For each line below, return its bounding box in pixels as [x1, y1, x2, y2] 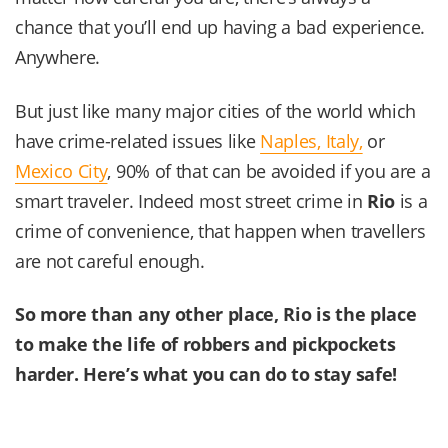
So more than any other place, [15, 302, 284, 327]
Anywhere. [15, 45, 101, 70]
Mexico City [15, 158, 108, 183]
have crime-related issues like [15, 128, 261, 153]
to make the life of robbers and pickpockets [15, 332, 396, 357]
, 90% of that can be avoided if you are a [107, 158, 431, 183]
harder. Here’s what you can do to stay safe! [15, 362, 397, 387]
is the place [311, 302, 417, 327]
